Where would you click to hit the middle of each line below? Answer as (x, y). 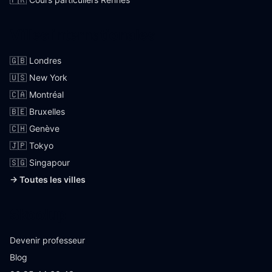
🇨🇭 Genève (35, 128)
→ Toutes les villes (48, 179)
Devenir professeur (47, 240)
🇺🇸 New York (39, 77)
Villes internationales (83, 35)
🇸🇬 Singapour (40, 162)
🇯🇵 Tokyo (32, 145)
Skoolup (38, 214)
